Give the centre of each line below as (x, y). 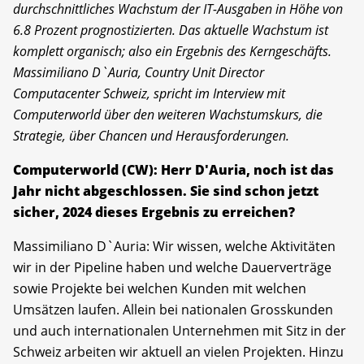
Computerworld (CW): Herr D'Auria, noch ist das (173, 169)
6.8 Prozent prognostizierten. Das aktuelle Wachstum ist (171, 30)
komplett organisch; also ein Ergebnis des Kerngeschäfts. (172, 51)
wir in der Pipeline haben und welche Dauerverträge (172, 267)
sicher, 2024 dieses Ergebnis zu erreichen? (154, 212)
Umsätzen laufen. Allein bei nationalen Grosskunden (173, 309)
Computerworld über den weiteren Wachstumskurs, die (168, 114)
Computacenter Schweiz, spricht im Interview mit (149, 93)
